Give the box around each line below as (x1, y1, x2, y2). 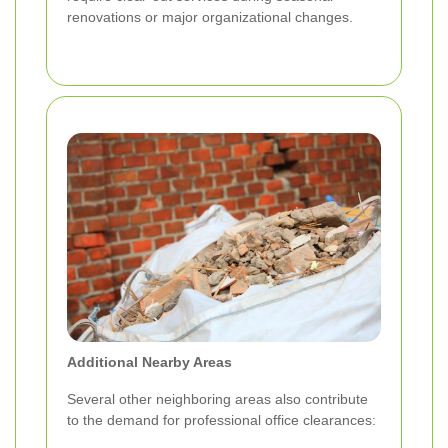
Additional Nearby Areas (67, 354, 232, 371)
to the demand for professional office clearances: (67, 412, 376, 429)
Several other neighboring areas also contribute (67, 391, 368, 408)
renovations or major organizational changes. (67, 9, 353, 26)
